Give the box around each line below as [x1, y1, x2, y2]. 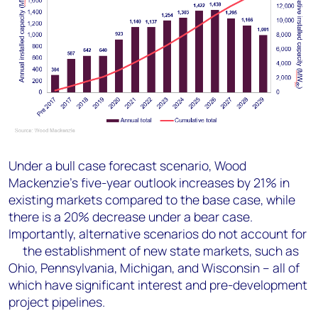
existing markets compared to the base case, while [9, 191, 295, 209]
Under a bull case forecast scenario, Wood [9, 157, 246, 175]
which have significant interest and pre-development [9, 276, 307, 294]
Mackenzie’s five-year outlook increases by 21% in [9, 174, 290, 192]
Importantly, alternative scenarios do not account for [9, 225, 307, 243]
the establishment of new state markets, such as [9, 242, 299, 260]
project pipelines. [9, 293, 105, 311]
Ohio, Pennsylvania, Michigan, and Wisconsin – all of [9, 259, 300, 277]
